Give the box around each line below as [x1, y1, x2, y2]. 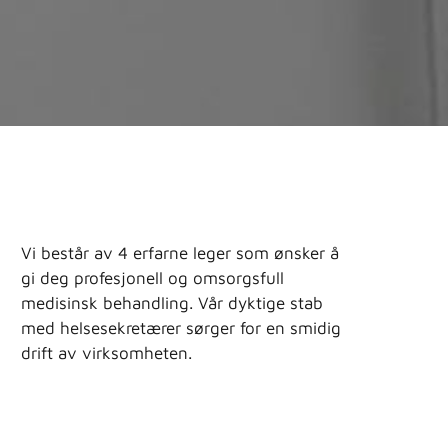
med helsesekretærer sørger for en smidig [21, 318, 341, 338]
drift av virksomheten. [21, 343, 192, 363]
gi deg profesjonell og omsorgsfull [21, 268, 284, 288]
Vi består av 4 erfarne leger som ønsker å [21, 243, 339, 263]
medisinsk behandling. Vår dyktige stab [21, 293, 323, 313]
